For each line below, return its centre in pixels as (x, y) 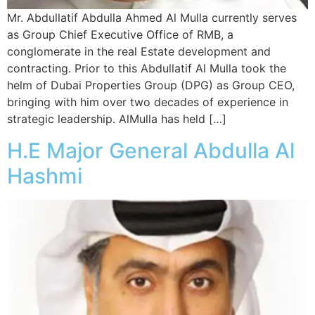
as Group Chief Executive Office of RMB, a (120, 35)
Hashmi (45, 175)
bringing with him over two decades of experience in (148, 102)
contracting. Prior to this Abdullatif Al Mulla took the (147, 69)
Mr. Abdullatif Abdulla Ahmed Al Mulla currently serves (152, 18)
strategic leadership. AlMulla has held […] (117, 119)
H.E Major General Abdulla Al (151, 150)
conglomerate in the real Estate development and (139, 52)
